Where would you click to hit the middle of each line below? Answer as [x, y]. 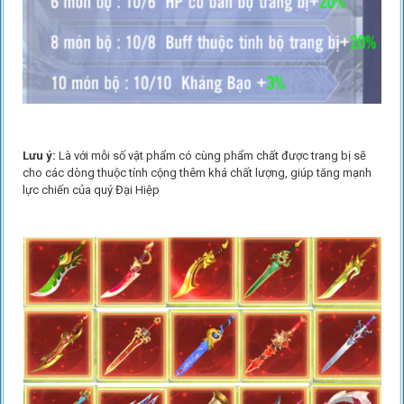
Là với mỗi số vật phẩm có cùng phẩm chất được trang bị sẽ [211, 156]
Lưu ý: [39, 156]
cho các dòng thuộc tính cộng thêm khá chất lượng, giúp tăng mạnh [197, 173]
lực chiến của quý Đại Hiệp [91, 190]
